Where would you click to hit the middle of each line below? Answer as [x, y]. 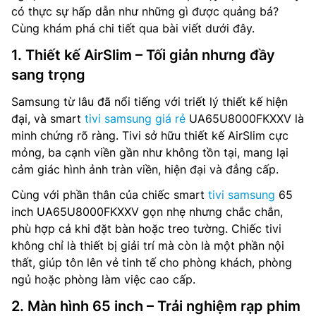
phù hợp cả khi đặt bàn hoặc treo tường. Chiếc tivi [146, 229]
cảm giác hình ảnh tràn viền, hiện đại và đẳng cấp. [145, 169]
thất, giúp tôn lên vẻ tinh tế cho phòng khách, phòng [152, 262]
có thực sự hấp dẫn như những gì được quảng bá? [145, 11]
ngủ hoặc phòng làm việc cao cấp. [103, 279]
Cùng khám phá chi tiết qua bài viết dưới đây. [133, 28]
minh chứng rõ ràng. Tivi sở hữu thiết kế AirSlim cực [150, 135]
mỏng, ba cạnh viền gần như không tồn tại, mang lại [150, 152]
